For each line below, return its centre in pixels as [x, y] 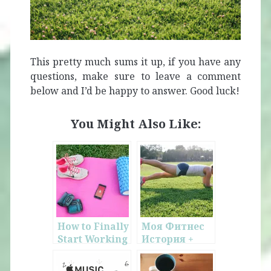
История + [168, 240]
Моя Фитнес [173, 227]
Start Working [93, 240]
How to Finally [93, 227]
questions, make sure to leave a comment [135, 77]
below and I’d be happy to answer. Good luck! [135, 91]
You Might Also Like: [135, 124]
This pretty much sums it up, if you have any [135, 62]
